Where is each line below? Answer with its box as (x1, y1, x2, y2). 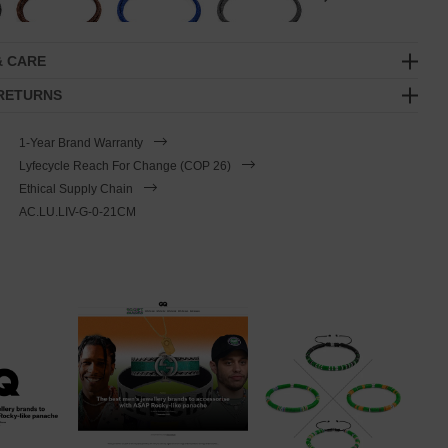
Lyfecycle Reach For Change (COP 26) (18, 158, 231, 173)
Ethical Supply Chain (18, 181, 133, 196)
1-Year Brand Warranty (18, 135, 143, 150)
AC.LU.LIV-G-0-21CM (18, 204, 136, 219)
